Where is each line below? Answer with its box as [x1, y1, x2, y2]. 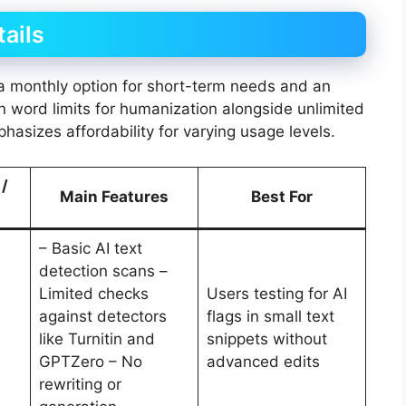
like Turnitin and [38, 329, 155, 348]
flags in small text [206, 306, 334, 325]
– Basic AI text [38, 238, 142, 257]
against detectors [38, 306, 167, 325]
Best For [251, 187, 313, 206]
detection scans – [38, 261, 168, 280]
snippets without [206, 329, 327, 348]
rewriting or [38, 374, 121, 393]
